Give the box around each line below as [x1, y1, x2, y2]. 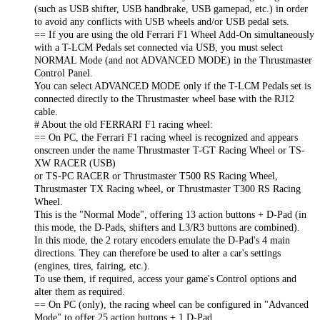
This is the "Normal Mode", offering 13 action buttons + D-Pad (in [34, 209, 306, 221]
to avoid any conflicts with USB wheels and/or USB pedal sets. [34, 16, 289, 28]
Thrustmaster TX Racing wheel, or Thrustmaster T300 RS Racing [34, 183, 301, 195]
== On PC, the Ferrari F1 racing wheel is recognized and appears [34, 131, 298, 144]
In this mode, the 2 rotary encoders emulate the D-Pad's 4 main [34, 234, 290, 246]
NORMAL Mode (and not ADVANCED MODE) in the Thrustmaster [34, 54, 312, 66]
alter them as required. [34, 286, 125, 298]
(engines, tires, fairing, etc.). [34, 260, 150, 272]
